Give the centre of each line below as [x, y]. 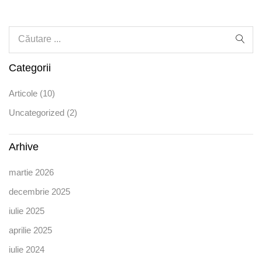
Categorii [30, 68]
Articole [23, 93]
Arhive [24, 146]
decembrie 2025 [39, 191]
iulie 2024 [27, 249]
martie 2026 [31, 172]
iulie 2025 [27, 211]
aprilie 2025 [30, 230]
